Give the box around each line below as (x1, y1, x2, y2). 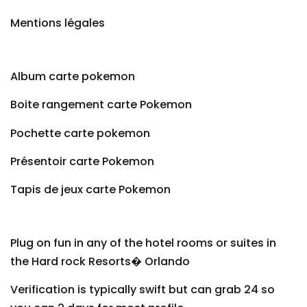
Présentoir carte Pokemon (10, 153, 154, 169)
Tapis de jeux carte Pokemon (10, 182, 171, 198)
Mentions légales (10, 15, 105, 32)
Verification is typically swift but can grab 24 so (10, 282, 275, 298)
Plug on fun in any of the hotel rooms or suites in (10, 234, 276, 251)
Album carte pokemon (10, 68, 135, 84)
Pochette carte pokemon (10, 125, 150, 141)
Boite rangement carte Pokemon (10, 97, 192, 113)
